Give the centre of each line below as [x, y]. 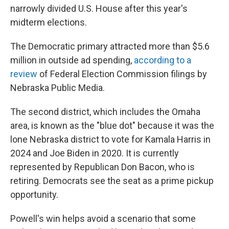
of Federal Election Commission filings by [122, 74]
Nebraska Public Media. [58, 88]
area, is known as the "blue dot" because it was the [112, 125]
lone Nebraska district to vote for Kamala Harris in [110, 139]
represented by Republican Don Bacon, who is [102, 167]
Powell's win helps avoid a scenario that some [103, 219]
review [24, 74]
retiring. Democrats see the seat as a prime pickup [112, 181]
